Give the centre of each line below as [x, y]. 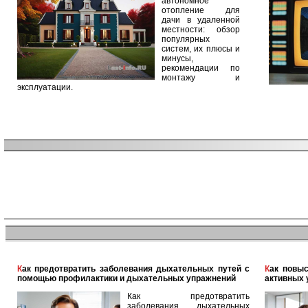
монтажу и [201, 78]
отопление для [201, 10]
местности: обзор [201, 30]
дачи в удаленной [201, 20]
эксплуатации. [45, 87]
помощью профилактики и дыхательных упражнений [126, 278]
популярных [186, 39]
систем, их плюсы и [201, 49]
